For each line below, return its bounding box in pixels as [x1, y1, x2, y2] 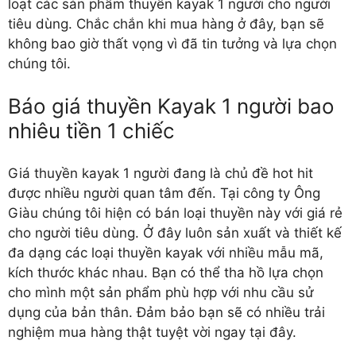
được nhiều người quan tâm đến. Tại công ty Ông [8, 184, 320, 201]
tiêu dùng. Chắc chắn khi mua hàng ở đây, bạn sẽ [8, 15, 324, 32]
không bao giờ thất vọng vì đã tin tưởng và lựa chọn [8, 35, 337, 52]
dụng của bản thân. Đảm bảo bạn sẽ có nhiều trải [8, 304, 325, 320]
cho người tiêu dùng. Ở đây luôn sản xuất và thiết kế [8, 224, 342, 241]
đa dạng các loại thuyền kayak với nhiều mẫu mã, [8, 244, 323, 261]
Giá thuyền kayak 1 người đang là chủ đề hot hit [8, 164, 313, 181]
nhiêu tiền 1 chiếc [8, 118, 175, 144]
